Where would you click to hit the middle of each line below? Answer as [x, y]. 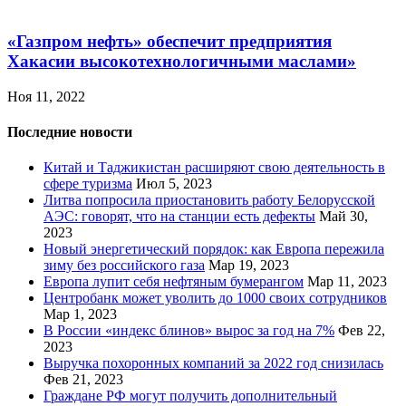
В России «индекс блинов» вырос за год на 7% [189, 331]
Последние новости [70, 131]
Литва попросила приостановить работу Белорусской [209, 200]
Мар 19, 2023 [249, 266]
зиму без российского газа [124, 266]
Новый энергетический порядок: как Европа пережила [214, 249]
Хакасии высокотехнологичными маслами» [182, 61]
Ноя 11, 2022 [46, 96]
